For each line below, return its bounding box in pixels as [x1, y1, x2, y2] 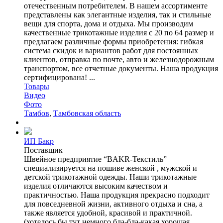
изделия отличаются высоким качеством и [24, 181, 168, 190]
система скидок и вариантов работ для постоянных [24, 46, 198, 55]
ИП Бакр [24, 136, 54, 145]
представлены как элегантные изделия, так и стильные [24, 10, 211, 19]
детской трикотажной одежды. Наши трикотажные [24, 172, 197, 181]
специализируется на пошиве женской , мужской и [24, 163, 197, 172]
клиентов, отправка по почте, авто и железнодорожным [24, 55, 214, 64]
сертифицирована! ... [24, 73, 95, 82]
